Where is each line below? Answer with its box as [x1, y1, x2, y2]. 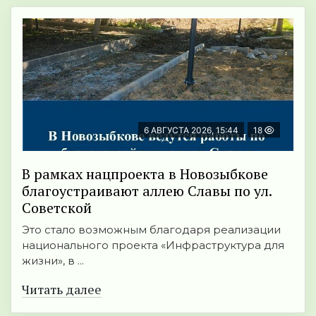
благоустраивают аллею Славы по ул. [22, 181, 272, 201]
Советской [22, 198, 92, 218]
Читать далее [22, 281, 102, 298]
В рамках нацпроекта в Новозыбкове [22, 164, 268, 184]
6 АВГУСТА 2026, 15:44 [144, 125, 238, 136]
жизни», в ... [22, 254, 84, 268]
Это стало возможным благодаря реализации [22, 223, 281, 237]
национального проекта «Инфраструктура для [22, 238, 284, 253]
